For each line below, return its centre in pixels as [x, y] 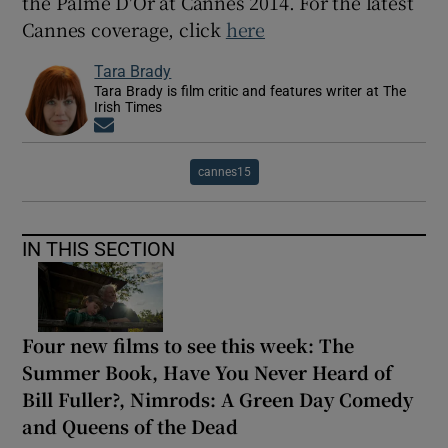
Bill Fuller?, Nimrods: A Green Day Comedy [218, 398]
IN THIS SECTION [99, 248]
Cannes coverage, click [124, 28]
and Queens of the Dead [130, 425]
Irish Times [128, 106]
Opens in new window [186, 126]
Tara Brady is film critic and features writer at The [250, 90]
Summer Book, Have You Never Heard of [207, 371]
